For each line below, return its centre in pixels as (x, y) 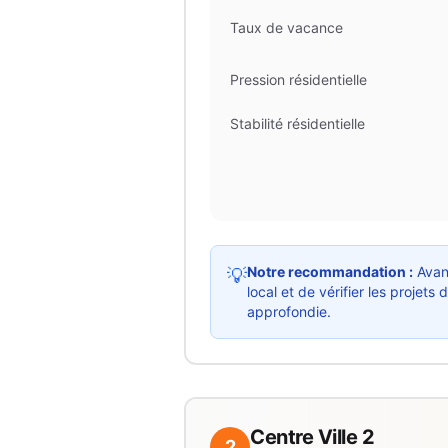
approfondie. (289, 311)
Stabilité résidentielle (297, 123)
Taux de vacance (286, 27)
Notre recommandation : (330, 271)
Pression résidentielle (298, 79)
